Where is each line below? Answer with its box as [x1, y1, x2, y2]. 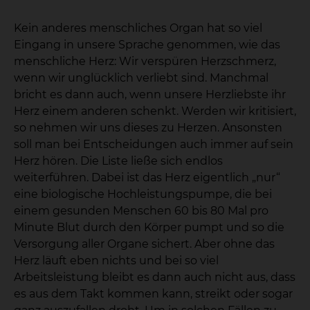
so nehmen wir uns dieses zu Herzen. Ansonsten [14, 121, 282, 134]
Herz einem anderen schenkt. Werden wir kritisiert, [14, 104, 296, 118]
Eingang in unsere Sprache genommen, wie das [14, 38, 280, 51]
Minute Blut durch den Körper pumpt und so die [14, 221, 284, 234]
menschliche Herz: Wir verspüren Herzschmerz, [14, 55, 276, 68]
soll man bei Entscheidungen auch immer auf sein [14, 138, 293, 151]
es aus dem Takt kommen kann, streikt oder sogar [14, 287, 293, 300]
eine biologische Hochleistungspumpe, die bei [14, 188, 272, 201]
